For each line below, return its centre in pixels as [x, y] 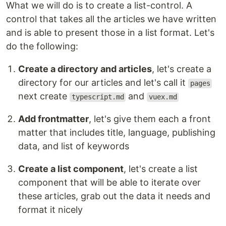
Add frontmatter [53, 119]
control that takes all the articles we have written [111, 19]
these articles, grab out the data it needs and [114, 196]
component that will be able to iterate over [109, 183]
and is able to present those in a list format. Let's [110, 33]
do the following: [42, 46]
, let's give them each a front [150, 119]
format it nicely [50, 210]
